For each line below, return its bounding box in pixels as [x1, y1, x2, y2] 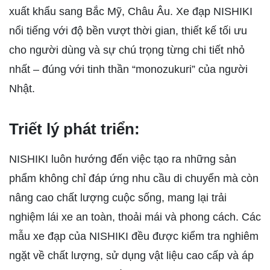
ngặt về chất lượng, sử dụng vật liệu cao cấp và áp [9, 250, 254, 262]
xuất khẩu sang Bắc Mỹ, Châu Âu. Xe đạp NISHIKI [9, 5, 253, 18]
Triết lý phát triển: [9, 120, 140, 139]
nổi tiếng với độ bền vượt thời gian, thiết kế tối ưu [9, 25, 247, 37]
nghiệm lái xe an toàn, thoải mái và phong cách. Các [9, 211, 261, 224]
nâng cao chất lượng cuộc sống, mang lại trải [9, 192, 227, 204]
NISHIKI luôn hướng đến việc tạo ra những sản [9, 153, 236, 166]
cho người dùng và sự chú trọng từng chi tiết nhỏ [9, 44, 245, 57]
